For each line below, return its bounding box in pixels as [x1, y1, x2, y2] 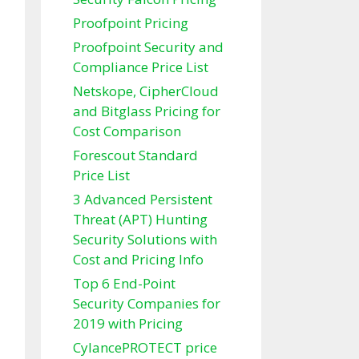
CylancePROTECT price [73, 338, 217, 357]
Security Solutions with [73, 230, 217, 249]
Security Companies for [73, 294, 220, 313]
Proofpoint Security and [73, 38, 224, 57]
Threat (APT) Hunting [73, 210, 208, 229]
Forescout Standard [73, 146, 198, 165]
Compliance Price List [73, 58, 208, 77]
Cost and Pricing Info [73, 250, 204, 269]
